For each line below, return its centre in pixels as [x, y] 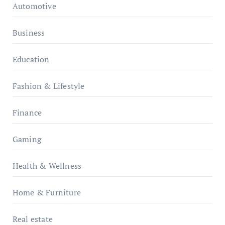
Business [29, 33]
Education [31, 59]
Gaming [27, 139]
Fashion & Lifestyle [48, 86]
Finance [27, 113]
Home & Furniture [46, 192]
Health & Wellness [47, 166]
